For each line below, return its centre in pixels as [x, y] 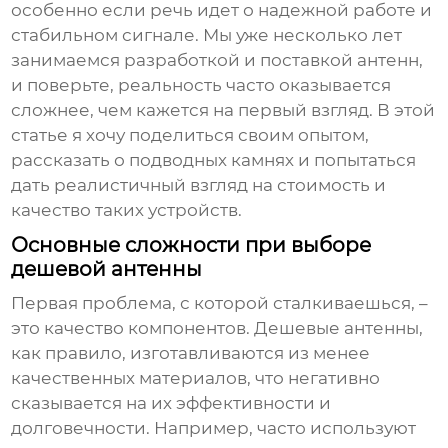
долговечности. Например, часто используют [214, 428]
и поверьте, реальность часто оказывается [201, 85]
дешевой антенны [107, 269]
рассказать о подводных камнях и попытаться [214, 160]
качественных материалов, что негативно [196, 378]
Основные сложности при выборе [191, 245]
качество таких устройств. [127, 210]
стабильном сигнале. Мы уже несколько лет [207, 35]
